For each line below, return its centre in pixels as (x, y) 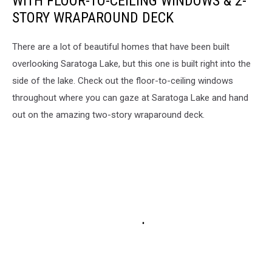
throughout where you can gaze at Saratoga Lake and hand (130, 97)
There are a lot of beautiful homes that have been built (121, 46)
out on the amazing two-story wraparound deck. (108, 114)
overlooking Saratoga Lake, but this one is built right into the (131, 63)
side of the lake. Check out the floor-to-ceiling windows (123, 80)
